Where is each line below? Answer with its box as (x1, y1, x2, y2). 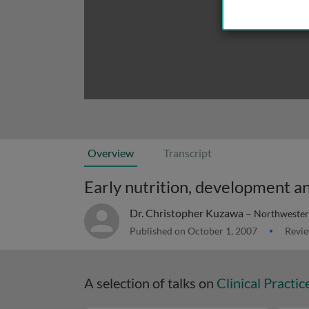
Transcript (163, 146, 212, 159)
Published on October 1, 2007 (130, 225, 259, 237)
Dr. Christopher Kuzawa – (130, 206, 254, 219)
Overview (88, 146, 134, 159)
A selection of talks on (84, 275, 217, 291)
